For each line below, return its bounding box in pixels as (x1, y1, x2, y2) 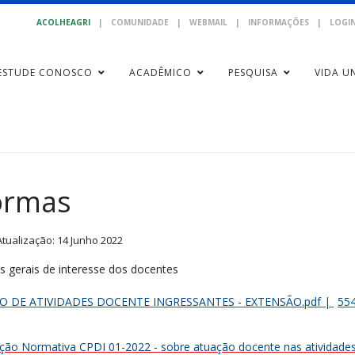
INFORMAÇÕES (248, 17, 309, 28)
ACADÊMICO (128, 66, 192, 79)
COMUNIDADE (111, 17, 169, 28)
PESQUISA (227, 66, 278, 79)
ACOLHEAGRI (36, 17, 90, 28)
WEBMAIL (189, 17, 227, 28)
